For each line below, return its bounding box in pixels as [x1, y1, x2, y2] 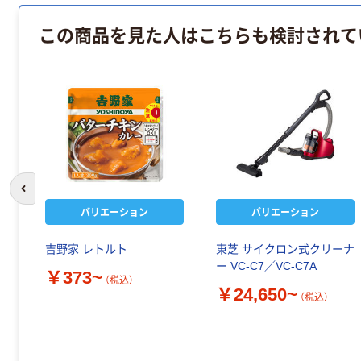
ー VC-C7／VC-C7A [216, 259, 317, 273]
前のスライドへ [22, 190, 95, 203]
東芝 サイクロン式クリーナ [216, 243, 355, 256]
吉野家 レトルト [45, 243, 127, 256]
